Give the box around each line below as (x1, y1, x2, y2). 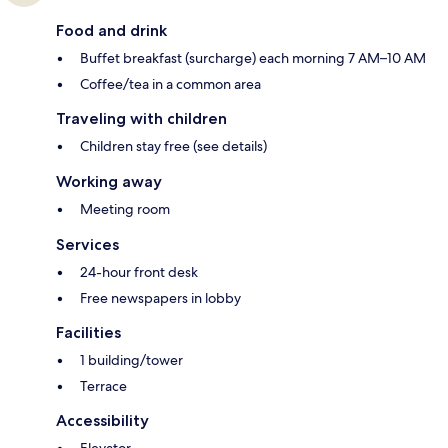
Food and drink (56, 21, 167, 41)
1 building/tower (80, 351, 183, 370)
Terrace (80, 377, 127, 396)
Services (56, 235, 119, 255)
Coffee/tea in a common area (80, 75, 261, 94)
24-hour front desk (80, 263, 198, 282)
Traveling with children (56, 109, 227, 129)
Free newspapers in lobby (80, 289, 241, 308)
